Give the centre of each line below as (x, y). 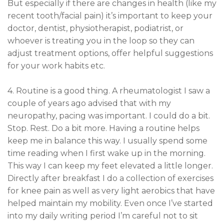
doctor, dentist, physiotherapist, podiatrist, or (95, 28)
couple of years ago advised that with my (89, 103)
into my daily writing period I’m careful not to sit (103, 215)
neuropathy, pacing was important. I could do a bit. (109, 115)
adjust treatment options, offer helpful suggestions (110, 53)
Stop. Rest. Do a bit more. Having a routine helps (103, 128)
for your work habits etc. (56, 65)
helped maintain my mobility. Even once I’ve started (110, 203)
